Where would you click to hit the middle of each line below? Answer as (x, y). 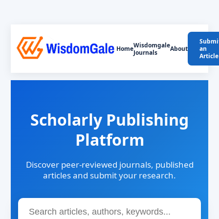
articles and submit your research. (109, 175)
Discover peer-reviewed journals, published (109, 164)
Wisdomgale (152, 45)
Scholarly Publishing (109, 120)
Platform (109, 140)
